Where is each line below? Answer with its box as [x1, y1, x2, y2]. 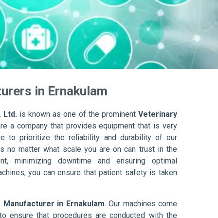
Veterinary [138, 109, 178, 119]
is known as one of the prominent [17, 109, 139, 119]
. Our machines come [104, 199, 178, 209]
